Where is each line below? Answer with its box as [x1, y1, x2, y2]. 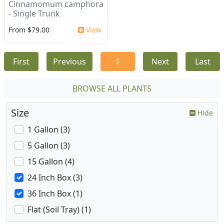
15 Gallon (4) [27, 156, 74, 167]
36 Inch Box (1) [27, 188, 82, 199]
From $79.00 [8, 25, 49, 35]
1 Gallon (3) [27, 124, 70, 135]
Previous [53, 56, 86, 67]
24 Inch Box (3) [27, 172, 82, 183]
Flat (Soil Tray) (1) [27, 204, 91, 215]
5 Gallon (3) [27, 140, 70, 151]
